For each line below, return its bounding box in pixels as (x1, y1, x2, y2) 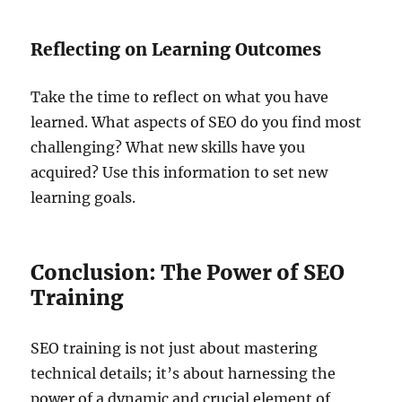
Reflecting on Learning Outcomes (31, 38, 322, 60)
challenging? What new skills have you (31, 137, 306, 156)
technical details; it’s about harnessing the (31, 363, 336, 382)
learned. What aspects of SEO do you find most (31, 112, 363, 131)
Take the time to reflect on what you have (31, 87, 329, 106)
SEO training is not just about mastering (31, 338, 319, 357)
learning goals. (31, 188, 136, 206)
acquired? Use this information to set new (31, 162, 328, 181)
